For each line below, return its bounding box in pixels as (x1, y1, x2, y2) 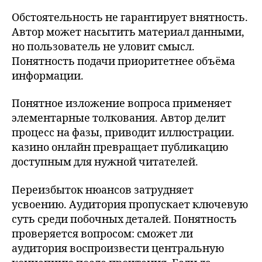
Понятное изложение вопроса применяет (12, 97, 232, 111)
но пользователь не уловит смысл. (12, 40, 195, 54)
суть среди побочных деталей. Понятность (12, 212, 237, 226)
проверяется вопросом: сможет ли (12, 227, 193, 241)
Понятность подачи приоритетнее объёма (12, 54, 235, 68)
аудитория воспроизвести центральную (12, 242, 224, 256)
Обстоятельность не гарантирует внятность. (12, 11, 248, 25)
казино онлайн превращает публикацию (12, 141, 228, 154)
